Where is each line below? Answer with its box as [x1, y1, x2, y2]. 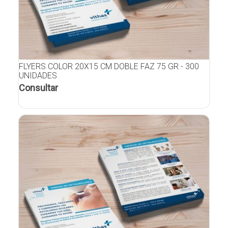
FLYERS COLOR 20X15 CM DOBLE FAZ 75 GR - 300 [19, 61, 199, 71]
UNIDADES [19, 70, 57, 80]
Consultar [19, 82, 58, 93]
